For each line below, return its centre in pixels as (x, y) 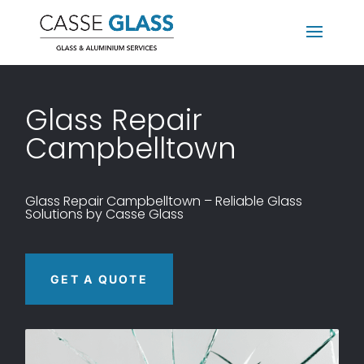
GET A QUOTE (99, 279)
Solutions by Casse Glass (105, 214)
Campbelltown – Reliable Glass (203, 201)
